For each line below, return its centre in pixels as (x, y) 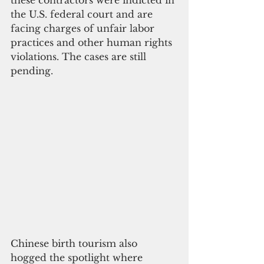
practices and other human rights (93, 43)
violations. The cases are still (80, 57)
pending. (32, 71)
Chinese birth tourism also (75, 244)
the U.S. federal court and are (83, 14)
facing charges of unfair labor (84, 29)
